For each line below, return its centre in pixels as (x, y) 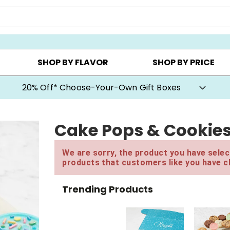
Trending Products (108, 189)
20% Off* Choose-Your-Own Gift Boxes (101, 87)
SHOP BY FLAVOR (73, 63)
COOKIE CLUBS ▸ (150, 26)
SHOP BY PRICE (184, 63)
